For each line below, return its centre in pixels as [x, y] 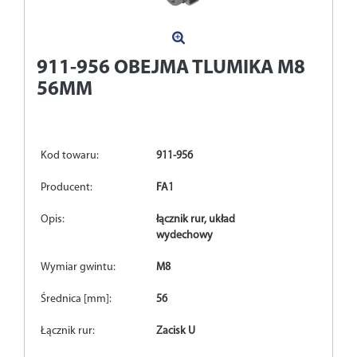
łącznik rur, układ [196, 220]
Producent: [67, 188]
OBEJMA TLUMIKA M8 [210, 69]
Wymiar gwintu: [78, 268]
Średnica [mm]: [76, 300]
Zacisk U [176, 331]
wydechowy [185, 236]
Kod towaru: [70, 156]
